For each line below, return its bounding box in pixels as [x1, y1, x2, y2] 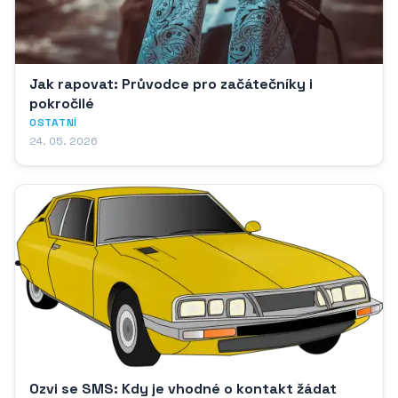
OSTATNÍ [29, 115, 78, 130]
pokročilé [29, 93, 94, 113]
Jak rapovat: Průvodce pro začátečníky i [29, 74, 313, 93]
